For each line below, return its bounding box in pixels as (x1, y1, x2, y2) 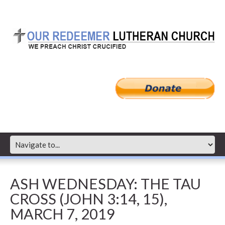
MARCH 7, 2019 (10, 204, 115, 222)
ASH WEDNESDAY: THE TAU (10, 174, 201, 192)
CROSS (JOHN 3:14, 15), (10, 189, 167, 207)
